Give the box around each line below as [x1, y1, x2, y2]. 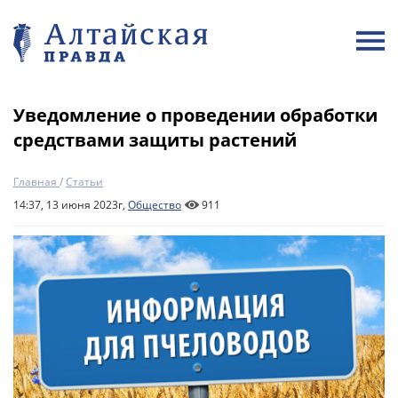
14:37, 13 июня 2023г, [13, 197, 128, 212]
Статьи [66, 174, 103, 189]
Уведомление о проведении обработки [13, 103, 378, 127]
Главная [13, 174, 57, 189]
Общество [128, 197, 181, 212]
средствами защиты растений [13, 128, 297, 152]
